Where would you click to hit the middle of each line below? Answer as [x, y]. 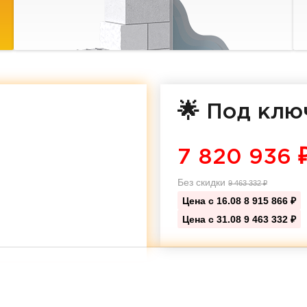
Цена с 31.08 [213, 219]
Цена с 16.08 [213, 201]
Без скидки [203, 182]
